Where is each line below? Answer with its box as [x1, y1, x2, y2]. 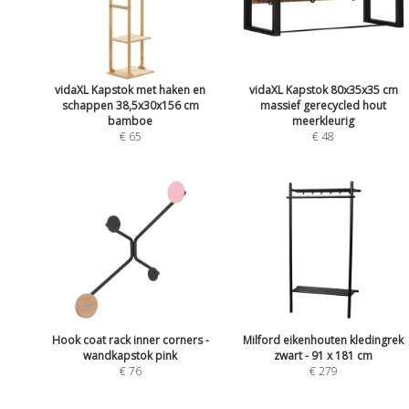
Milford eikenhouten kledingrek [243, 332, 404, 349]
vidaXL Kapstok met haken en [55, 81, 206, 98]
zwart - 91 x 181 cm [274, 348, 373, 364]
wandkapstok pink [83, 348, 178, 364]
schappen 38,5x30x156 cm [61, 97, 199, 113]
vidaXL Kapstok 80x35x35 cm [248, 81, 398, 98]
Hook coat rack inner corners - [51, 332, 209, 349]
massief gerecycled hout [260, 97, 387, 113]
